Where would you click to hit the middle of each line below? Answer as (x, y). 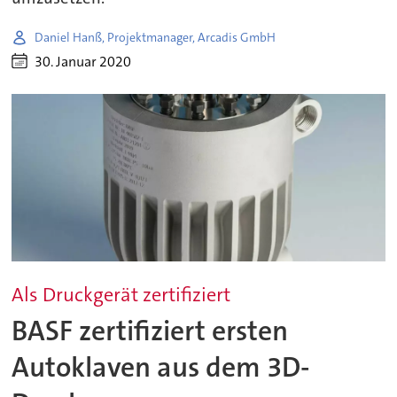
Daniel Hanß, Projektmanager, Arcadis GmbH (156, 37)
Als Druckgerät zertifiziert (121, 295)
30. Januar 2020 (83, 61)
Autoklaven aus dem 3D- (161, 367)
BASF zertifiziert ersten (150, 331)
